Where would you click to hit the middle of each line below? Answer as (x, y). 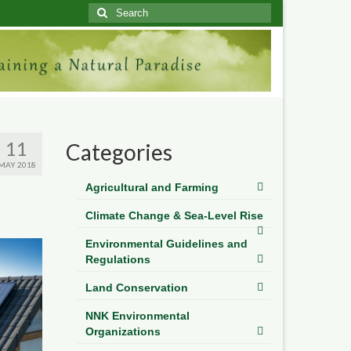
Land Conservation (136, 287)
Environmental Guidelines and (166, 243)
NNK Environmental (137, 315)
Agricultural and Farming (152, 187)
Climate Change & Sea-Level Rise (174, 215)
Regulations (118, 259)
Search (106, 10)
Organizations (123, 331)
